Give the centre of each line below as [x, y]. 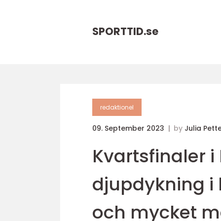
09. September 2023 [129, 128]
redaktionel [117, 107]
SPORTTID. [119, 31]
